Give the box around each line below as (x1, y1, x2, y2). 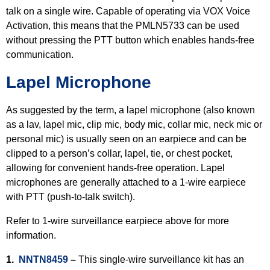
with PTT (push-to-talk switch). (6, 192, 137, 202)
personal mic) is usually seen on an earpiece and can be (6, 134, 246, 144)
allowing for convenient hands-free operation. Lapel (6, 163, 225, 173)
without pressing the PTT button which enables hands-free (6, 35, 254, 45)
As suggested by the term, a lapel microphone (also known (6, 105, 255, 115)
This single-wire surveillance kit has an (78, 254, 244, 265)
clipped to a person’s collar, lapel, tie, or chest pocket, (6, 148, 233, 159)
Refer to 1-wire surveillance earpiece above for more (6, 216, 229, 226)
